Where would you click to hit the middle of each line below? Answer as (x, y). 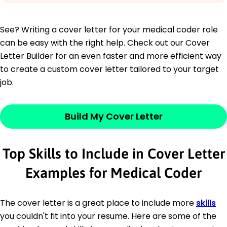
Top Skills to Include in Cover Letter (113, 153)
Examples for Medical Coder (113, 173)
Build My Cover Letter (113, 116)
